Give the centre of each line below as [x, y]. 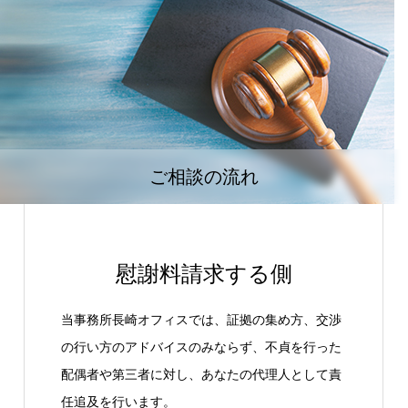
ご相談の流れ [204, 177]
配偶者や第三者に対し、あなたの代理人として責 [201, 374]
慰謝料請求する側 [204, 274]
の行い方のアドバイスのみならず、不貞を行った [201, 347]
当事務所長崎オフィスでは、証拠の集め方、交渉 [201, 320]
